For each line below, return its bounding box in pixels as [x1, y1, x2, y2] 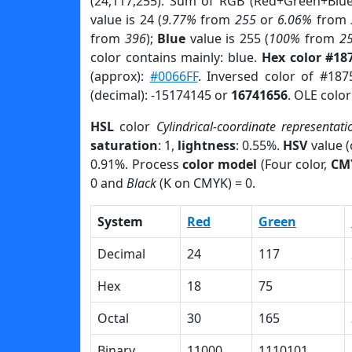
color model [182, 156, 257, 173]
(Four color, [256, 156, 331, 173]
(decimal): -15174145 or [90, 86, 231, 104]
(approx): [90, 68, 150, 85]
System [97, 213, 143, 230]
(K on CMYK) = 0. [156, 174, 255, 192]
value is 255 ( [185, 30, 269, 47]
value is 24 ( [90, 11, 162, 28]
